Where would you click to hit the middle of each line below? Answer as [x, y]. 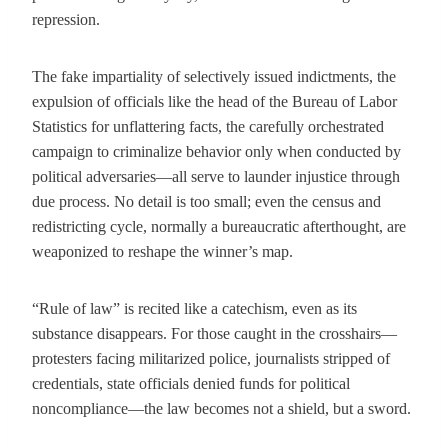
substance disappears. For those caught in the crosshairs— [214, 333]
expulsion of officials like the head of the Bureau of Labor [214, 101]
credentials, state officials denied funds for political [191, 383]
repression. [66, 19]
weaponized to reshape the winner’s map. [162, 251]
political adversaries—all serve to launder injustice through [216, 176]
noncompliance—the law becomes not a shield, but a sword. [221, 408]
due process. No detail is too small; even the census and [206, 201]
